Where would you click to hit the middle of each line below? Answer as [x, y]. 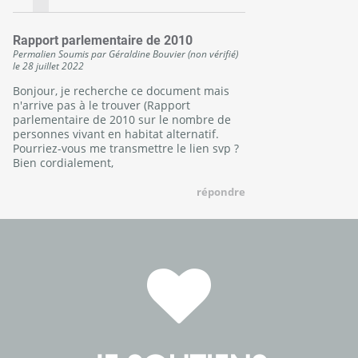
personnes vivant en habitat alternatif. [116, 133]
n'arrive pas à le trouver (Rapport [101, 105]
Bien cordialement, [63, 162]
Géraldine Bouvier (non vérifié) [173, 53]
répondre [221, 191]
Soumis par [84, 53]
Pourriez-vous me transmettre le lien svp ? [126, 148]
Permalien [34, 53]
